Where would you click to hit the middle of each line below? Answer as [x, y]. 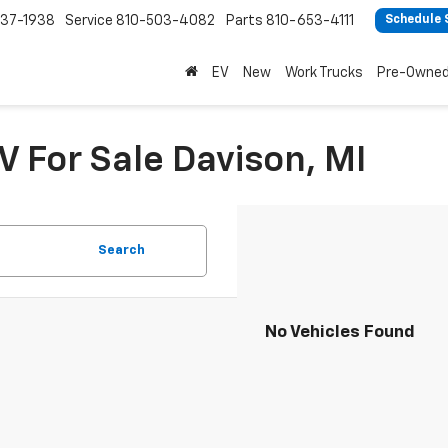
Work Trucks [324, 73]
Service [89, 20]
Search [121, 250]
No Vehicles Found [340, 332]
